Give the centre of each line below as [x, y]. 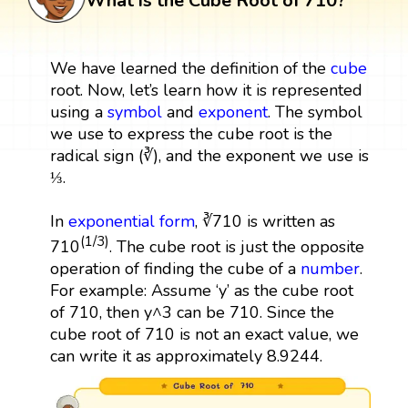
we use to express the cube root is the [191, 133]
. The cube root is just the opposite [236, 246]
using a [78, 112]
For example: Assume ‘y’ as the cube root [201, 290]
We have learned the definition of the [190, 68]
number [330, 268]
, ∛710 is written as [265, 221]
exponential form [131, 221]
